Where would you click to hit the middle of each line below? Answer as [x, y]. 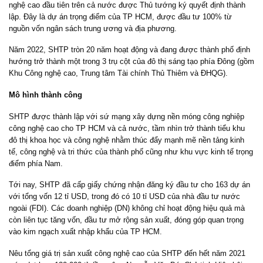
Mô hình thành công [45, 95]
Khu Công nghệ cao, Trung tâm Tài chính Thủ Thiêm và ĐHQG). [118, 73]
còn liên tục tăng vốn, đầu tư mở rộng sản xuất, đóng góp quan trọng [126, 220]
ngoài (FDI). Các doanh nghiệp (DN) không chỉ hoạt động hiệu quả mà [127, 208]
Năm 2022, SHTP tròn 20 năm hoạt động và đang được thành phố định [129, 50]
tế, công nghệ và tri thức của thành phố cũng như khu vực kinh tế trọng [131, 151]
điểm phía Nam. [36, 163]
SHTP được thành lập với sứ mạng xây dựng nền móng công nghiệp [127, 116]
